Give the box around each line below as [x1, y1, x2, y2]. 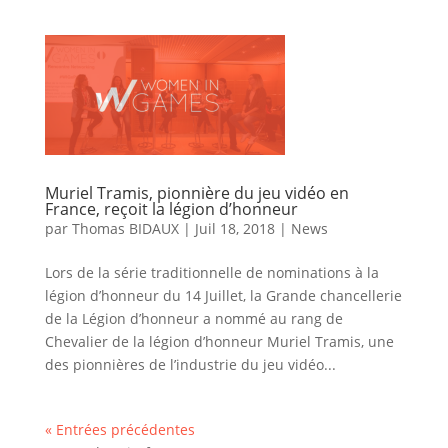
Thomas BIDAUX [71, 218, 179, 238]
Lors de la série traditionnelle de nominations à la [44, 262, 379, 282]
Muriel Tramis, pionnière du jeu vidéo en [44, 181, 349, 204]
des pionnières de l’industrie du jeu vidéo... [44, 354, 336, 374]
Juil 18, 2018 [194, 218, 275, 238]
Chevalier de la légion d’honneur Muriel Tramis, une [44, 331, 394, 351]
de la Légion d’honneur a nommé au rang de [44, 308, 343, 328]
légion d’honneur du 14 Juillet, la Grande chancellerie [44, 285, 402, 305]
